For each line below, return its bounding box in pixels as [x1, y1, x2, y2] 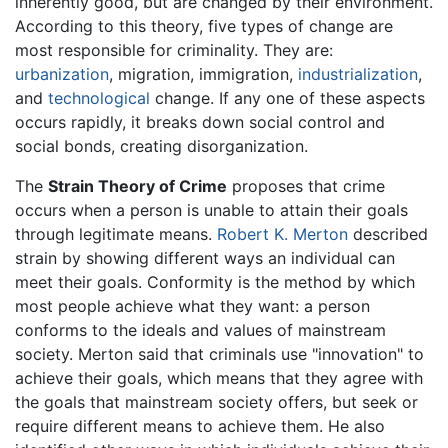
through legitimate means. [15, 223, 217, 244]
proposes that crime [227, 175, 385, 196]
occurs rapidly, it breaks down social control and [15, 111, 385, 132]
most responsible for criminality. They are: [15, 39, 333, 60]
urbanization [15, 63, 109, 84]
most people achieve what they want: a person [15, 295, 370, 316]
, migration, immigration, [109, 63, 298, 84]
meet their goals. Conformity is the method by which [15, 271, 415, 292]
